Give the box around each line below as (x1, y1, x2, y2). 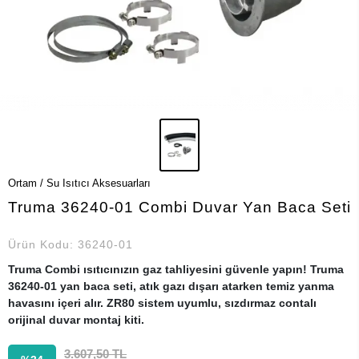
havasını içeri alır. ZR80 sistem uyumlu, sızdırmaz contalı (8, 296, 317, 309)
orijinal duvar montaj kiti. (8, 313, 144, 326)
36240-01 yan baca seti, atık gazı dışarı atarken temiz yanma (8, 280, 334, 292)
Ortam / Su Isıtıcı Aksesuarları (8, 177, 151, 189)
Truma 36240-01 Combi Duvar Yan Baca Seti (8, 199, 351, 216)
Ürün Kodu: (8, 238, 78, 251)
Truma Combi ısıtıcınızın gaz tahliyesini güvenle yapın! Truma (8, 263, 344, 276)
